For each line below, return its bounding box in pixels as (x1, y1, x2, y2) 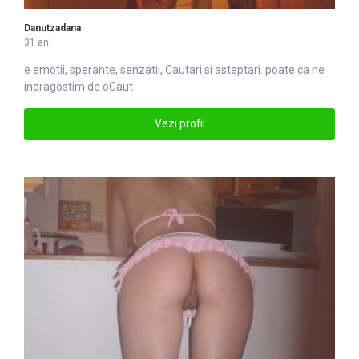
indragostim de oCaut (24, 79, 133, 93)
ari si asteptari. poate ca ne (189, 63, 325, 76)
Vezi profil (154, 117, 205, 131)
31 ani (24, 36, 51, 48)
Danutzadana (24, 22, 81, 34)
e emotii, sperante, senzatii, (24, 63, 165, 76)
